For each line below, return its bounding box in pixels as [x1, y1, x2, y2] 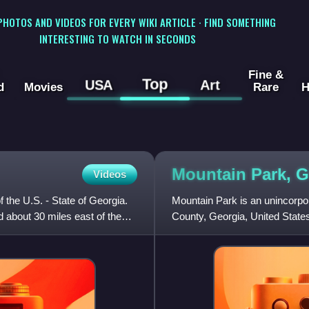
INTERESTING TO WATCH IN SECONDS [39, 30, 196, 46]
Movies [23, 80, 63, 94]
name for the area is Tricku [172, 226, 292, 239]
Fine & [248, 68, 283, 82]
